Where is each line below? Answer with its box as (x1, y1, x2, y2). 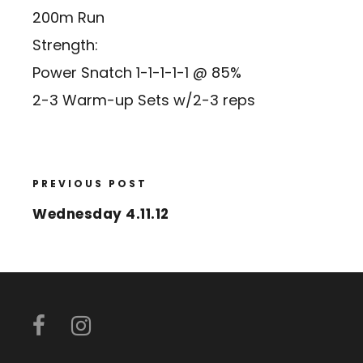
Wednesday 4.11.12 (32, 204, 169, 224)
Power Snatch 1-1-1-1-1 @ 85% (32, 62, 241, 83)
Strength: (32, 35, 98, 56)
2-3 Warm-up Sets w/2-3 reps (32, 90, 255, 111)
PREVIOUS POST (32, 177, 147, 191)
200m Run (32, 7, 105, 28)
